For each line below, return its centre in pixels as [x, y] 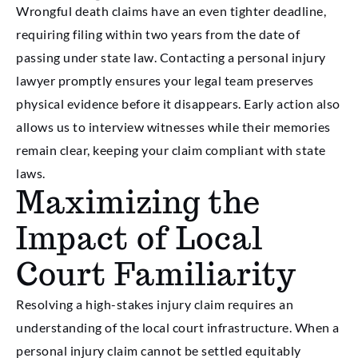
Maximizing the [138, 203]
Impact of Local [139, 239]
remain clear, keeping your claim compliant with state [171, 150]
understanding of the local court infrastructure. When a [178, 328]
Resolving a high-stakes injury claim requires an [155, 304]
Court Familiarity [156, 274]
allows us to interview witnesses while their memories [173, 127]
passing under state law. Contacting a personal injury [171, 58]
